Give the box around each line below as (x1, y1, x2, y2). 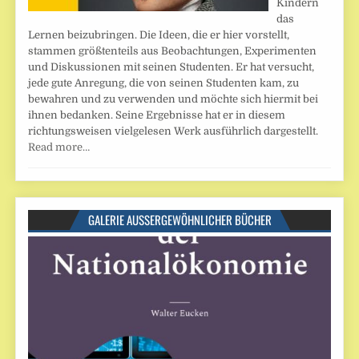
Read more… (28, 140, 91, 153)
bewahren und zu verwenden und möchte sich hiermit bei (28, 92, 319, 105)
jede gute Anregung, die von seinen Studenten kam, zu (28, 76, 300, 89)
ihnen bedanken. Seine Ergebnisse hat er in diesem (28, 108, 286, 121)
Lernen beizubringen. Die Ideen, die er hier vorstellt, (28, 28, 290, 41)
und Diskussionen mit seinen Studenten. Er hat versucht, (28, 60, 315, 73)
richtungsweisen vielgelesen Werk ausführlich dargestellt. (28, 124, 319, 137)
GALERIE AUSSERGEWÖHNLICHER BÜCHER (87, 210, 265, 228)
